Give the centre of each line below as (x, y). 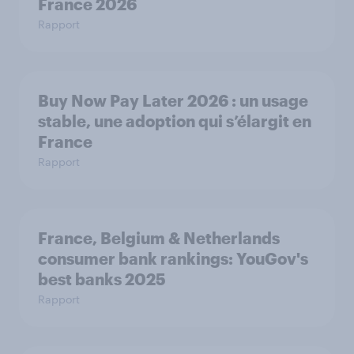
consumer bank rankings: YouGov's (173, 258)
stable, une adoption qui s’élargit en (175, 121)
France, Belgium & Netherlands (159, 238)
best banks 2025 (102, 279)
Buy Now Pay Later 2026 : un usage (173, 100)
